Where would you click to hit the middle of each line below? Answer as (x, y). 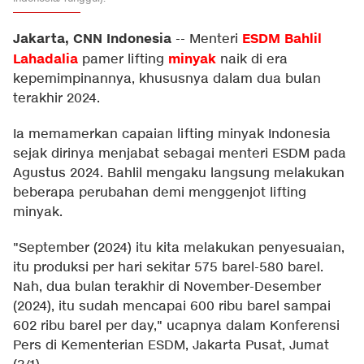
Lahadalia (45, 59)
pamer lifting (121, 60)
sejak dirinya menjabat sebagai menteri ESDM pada (180, 154)
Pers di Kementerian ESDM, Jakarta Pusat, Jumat (171, 346)
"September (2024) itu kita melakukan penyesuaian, (179, 248)
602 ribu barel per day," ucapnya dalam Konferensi (176, 326)
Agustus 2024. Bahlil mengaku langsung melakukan (179, 173)
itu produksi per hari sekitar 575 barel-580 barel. (168, 268)
